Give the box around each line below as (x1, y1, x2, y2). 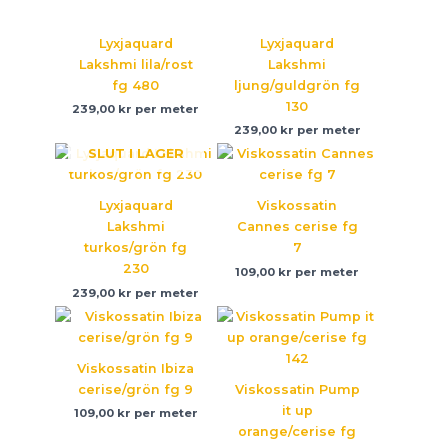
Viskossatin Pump (234, 381, 360, 397)
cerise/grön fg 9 (78, 381, 194, 397)
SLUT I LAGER (87, 145, 184, 161)
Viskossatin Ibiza (77, 360, 195, 376)
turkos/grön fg (84, 240, 188, 256)
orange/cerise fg (238, 423, 357, 439)
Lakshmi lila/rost (78, 57, 193, 73)
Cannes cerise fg (236, 219, 358, 235)
